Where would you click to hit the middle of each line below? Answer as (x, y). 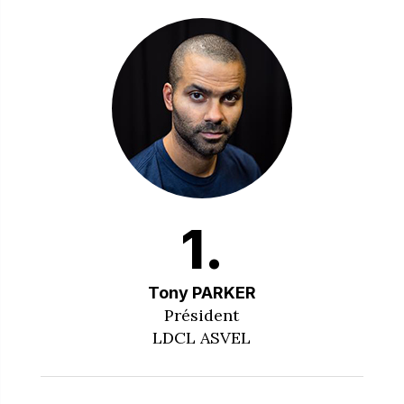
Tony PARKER (202, 292)
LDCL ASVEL (202, 337)
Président (202, 315)
